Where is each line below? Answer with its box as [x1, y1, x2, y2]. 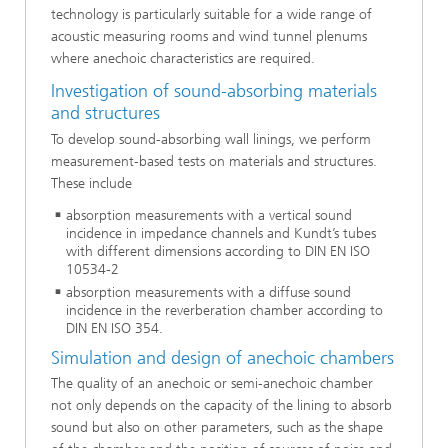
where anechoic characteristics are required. [51, 50, 315, 68]
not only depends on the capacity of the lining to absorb [51, 397, 392, 415]
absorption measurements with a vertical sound [66, 206, 352, 224]
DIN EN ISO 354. [66, 319, 163, 337]
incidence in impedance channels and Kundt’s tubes [66, 224, 376, 242]
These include [51, 174, 132, 192]
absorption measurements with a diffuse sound [66, 283, 351, 301]
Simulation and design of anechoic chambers [51, 346, 394, 369]
